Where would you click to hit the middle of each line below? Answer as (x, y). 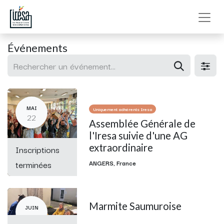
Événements (37, 48)
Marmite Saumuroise (135, 206)
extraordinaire (121, 147)
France (126, 162)
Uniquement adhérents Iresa (123, 109)
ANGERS (101, 162)
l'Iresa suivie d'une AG (138, 135)
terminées (33, 164)
